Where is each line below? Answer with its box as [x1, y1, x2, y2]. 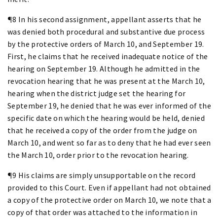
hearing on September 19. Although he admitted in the [7, 63, 200, 74]
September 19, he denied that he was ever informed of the [7, 100, 211, 110]
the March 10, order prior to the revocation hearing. [7, 149, 189, 160]
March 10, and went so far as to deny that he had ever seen [7, 137, 211, 147]
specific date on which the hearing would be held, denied [7, 112, 205, 123]
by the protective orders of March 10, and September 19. [7, 38, 204, 49]
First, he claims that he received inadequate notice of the [7, 51, 208, 61]
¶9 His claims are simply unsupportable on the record [7, 170, 196, 180]
